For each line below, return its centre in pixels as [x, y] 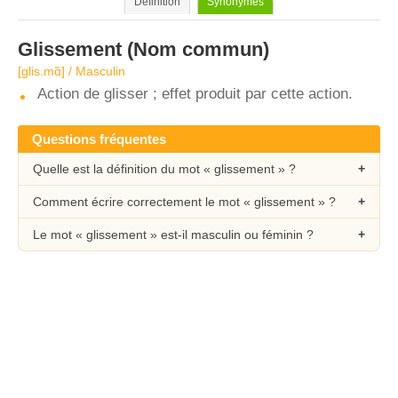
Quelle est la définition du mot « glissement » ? [164, 169]
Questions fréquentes [99, 139]
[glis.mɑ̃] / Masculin [72, 71]
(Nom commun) [195, 49]
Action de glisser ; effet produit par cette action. [195, 94]
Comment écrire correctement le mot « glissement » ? [184, 202]
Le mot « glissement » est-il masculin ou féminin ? [173, 235]
